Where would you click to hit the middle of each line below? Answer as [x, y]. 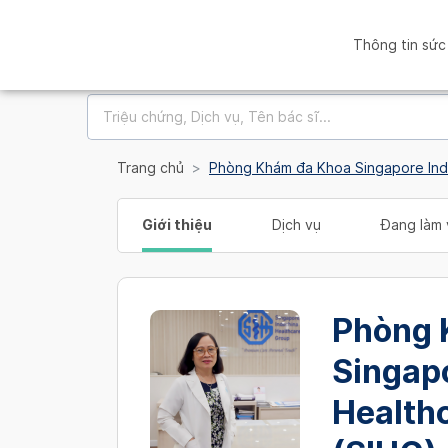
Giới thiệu [177, 225]
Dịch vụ [296, 225]
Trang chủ [150, 168]
